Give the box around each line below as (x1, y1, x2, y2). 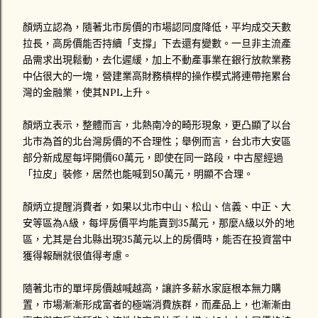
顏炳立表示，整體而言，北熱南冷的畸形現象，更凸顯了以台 (23, 119, 291, 131)
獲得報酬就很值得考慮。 (23, 249, 132, 262)
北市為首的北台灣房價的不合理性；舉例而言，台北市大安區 (23, 135, 291, 148)
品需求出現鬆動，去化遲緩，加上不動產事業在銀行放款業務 (23, 53, 291, 66)
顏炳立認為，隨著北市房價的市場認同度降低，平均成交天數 (23, 21, 291, 33)
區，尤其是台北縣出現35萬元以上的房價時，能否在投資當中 (23, 233, 292, 246)
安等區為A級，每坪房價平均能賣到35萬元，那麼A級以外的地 (23, 216, 295, 229)
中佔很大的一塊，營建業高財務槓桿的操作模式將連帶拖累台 (23, 70, 291, 82)
